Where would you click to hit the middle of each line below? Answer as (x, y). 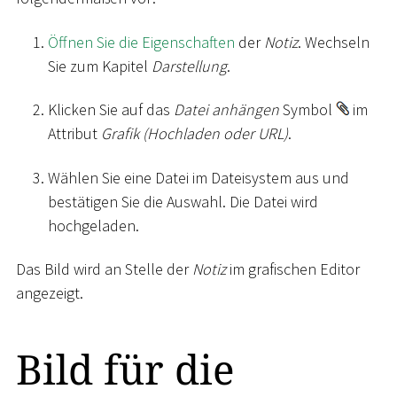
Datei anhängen (226, 110)
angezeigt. (50, 293)
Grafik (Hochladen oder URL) (195, 134)
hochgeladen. (93, 225)
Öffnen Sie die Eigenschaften (141, 42)
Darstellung (189, 66)
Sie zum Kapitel (100, 66)
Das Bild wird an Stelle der (104, 269)
